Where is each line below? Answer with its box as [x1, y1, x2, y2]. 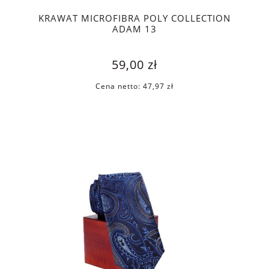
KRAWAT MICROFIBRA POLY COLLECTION [38, 11, 231, 25]
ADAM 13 [112, 22, 157, 35]
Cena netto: [95, 81, 143, 92]
